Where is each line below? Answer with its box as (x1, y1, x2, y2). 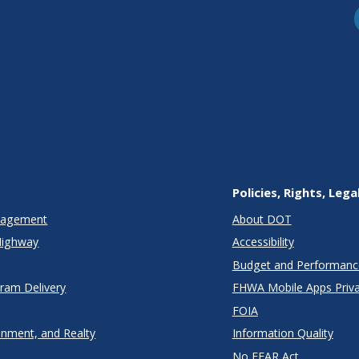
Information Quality (232, 325, 333, 341)
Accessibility (232, 234, 294, 250)
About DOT (232, 211, 292, 227)
